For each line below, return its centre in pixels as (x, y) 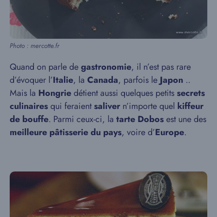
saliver (107, 106)
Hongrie (55, 93)
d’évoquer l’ (31, 80)
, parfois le (139, 80)
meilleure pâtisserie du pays (66, 132)
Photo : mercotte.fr (35, 46)
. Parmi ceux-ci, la (82, 119)
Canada (103, 80)
